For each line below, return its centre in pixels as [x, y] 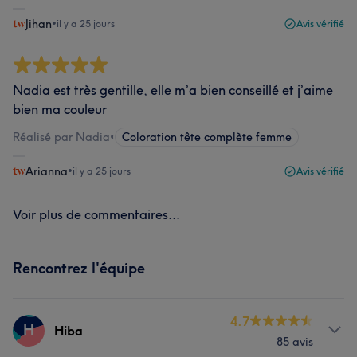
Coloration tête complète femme [207, 137]
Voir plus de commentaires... [96, 214]
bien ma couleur [60, 109]
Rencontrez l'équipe [79, 268]
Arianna [47, 171]
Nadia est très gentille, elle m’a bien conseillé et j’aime [173, 90]
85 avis [295, 342]
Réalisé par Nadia [61, 137]
